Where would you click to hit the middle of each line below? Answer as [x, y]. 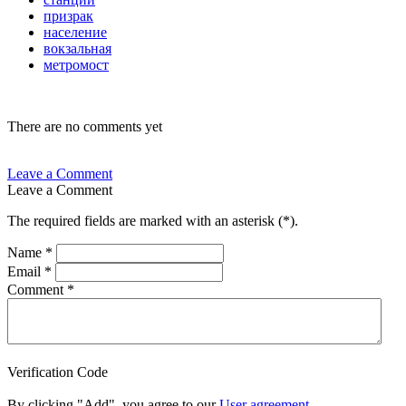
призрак [68, 16]
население [75, 33]
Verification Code [58, 372]
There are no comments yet [85, 127]
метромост [76, 65]
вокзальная [77, 49]
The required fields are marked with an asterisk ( [145, 221]
